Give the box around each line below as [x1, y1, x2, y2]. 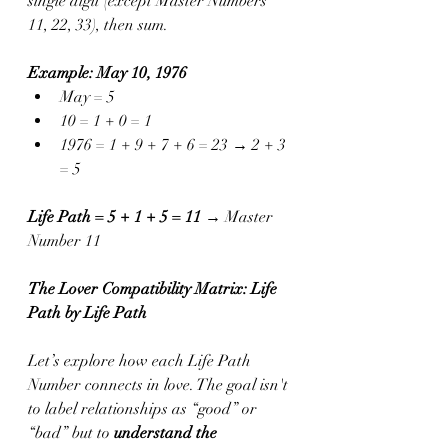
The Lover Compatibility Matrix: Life [28, 279, 281, 299]
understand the [114, 423, 221, 443]
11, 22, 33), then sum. [28, 15, 168, 35]
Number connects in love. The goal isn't [28, 375, 292, 395]
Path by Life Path [28, 303, 147, 323]
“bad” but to [28, 423, 114, 443]
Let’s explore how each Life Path [28, 351, 255, 371]
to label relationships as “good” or [28, 399, 261, 419]
